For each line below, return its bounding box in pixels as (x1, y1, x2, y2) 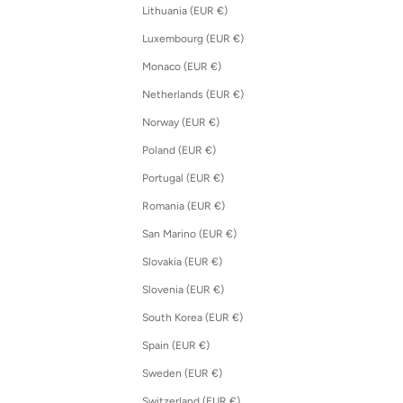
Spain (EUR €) (198, 339, 210, 353)
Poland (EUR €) (204, 144, 216, 157)
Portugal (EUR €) (212, 172, 224, 185)
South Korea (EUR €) (231, 311, 243, 325)
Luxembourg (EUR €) (232, 32, 244, 46)
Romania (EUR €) (213, 200, 225, 213)
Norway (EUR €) (208, 116, 219, 130)
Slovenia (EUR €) (212, 283, 224, 297)
